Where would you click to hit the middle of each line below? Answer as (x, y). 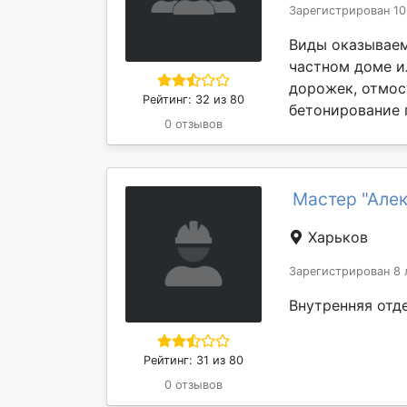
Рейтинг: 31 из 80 (194, 360)
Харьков (336, 237)
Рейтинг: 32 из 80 (194, 99)
